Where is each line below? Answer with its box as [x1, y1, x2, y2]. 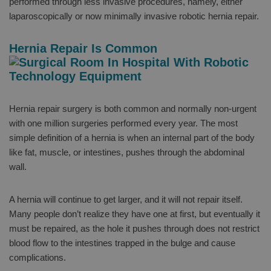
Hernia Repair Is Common [9, 41, 157, 55]
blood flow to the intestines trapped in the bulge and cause [9, 237, 235, 248]
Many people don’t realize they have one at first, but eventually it [9, 208, 260, 219]
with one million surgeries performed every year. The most [9, 117, 238, 128]
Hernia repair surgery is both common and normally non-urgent [9, 103, 256, 114]
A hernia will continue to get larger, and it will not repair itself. [9, 194, 243, 204]
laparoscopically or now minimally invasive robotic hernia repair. [9, 10, 259, 21]
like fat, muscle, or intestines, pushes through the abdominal [9, 146, 244, 157]
